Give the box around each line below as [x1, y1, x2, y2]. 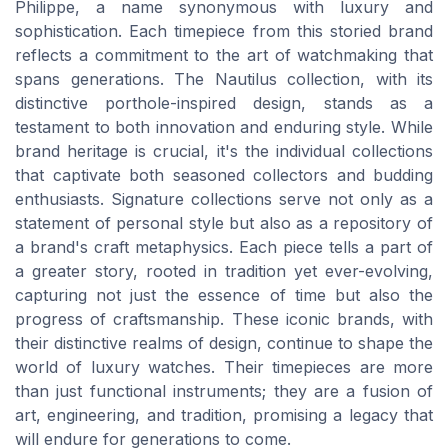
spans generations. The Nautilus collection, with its [15, 69, 433, 90]
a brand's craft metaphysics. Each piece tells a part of [15, 237, 433, 258]
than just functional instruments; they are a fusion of [15, 381, 433, 402]
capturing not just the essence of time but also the [15, 285, 433, 306]
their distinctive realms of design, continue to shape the [15, 333, 433, 354]
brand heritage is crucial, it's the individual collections [15, 141, 433, 162]
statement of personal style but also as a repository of [15, 213, 433, 234]
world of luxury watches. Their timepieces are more [15, 357, 433, 378]
